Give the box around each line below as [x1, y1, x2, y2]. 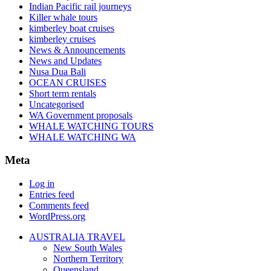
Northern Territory [53, 253, 123, 264]
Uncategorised [29, 99, 84, 109]
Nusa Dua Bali [29, 66, 86, 77]
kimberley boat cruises [29, 22, 114, 33]
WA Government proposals [29, 109, 132, 120]
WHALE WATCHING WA [29, 131, 136, 142]
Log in [29, 178, 54, 189]
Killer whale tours [29, 11, 97, 22]
